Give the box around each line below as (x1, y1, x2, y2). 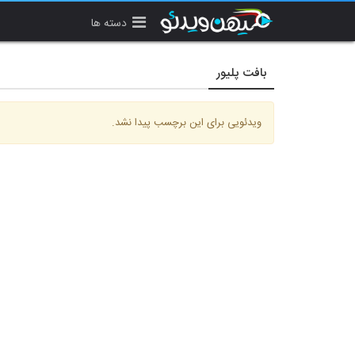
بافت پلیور (216, 63, 266, 83)
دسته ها (91, 13, 127, 33)
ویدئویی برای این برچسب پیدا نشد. (112, 114, 261, 132)
